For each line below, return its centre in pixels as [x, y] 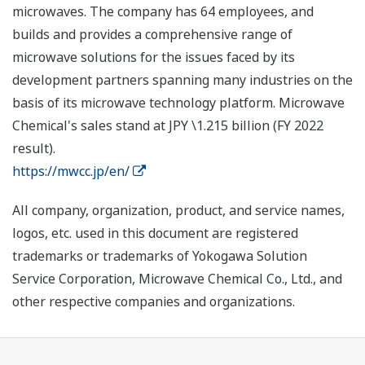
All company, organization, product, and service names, [178, 211]
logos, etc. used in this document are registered [155, 233]
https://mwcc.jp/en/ [71, 172]
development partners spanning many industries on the [182, 80]
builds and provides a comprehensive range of [152, 35]
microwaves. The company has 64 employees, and [163, 12]
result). [34, 149]
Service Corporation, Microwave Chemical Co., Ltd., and [177, 279]
